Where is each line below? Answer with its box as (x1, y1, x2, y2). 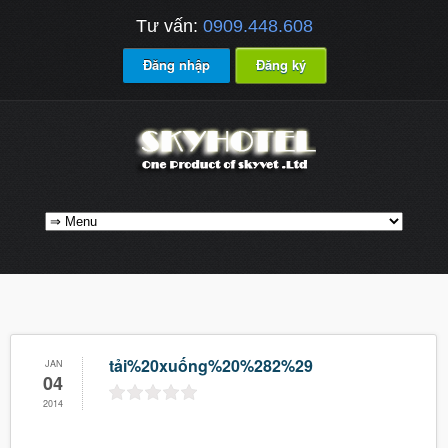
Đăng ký (255, 55, 306, 74)
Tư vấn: (135, 16, 203, 36)
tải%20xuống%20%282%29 (109, 353, 313, 377)
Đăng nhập (142, 55, 210, 74)
